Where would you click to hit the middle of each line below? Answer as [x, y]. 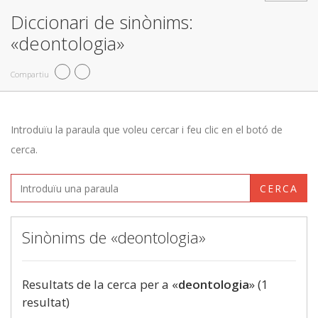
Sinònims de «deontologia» [114, 237]
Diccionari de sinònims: [102, 22]
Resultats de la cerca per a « [100, 284]
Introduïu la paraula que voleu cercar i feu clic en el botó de [147, 130]
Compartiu [30, 74]
